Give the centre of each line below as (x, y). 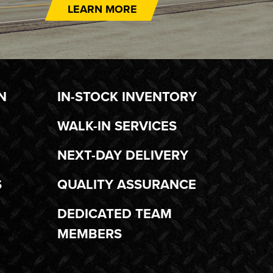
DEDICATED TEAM (114, 214)
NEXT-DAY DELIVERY (122, 155)
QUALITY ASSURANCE (126, 185)
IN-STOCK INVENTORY (127, 97)
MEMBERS (89, 234)
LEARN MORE (103, 9)
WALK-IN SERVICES (117, 126)
